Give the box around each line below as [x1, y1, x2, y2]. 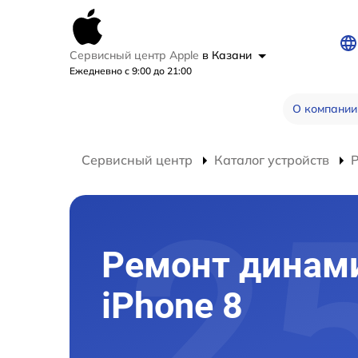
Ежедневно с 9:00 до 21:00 [70, 65, 192, 77]
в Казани [202, 48, 255, 62]
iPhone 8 [101, 284, 243, 328]
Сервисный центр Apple [70, 48, 202, 62]
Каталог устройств [214, 152, 329, 168]
